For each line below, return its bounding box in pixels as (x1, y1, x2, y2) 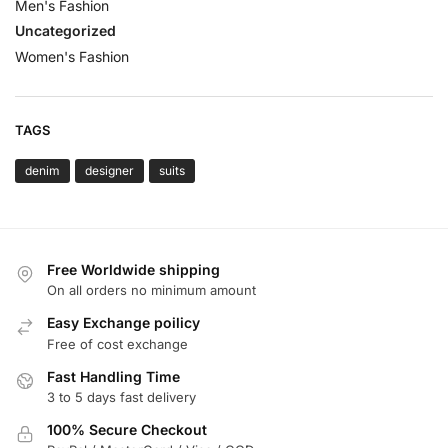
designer (85, 162, 134, 178)
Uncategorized (15, 22, 116, 40)
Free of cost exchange (47, 335, 188, 352)
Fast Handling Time (47, 367, 180, 385)
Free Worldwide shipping (47, 260, 220, 278)
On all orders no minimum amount (47, 282, 256, 299)
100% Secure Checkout (47, 421, 207, 439)
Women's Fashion (15, 47, 129, 65)
